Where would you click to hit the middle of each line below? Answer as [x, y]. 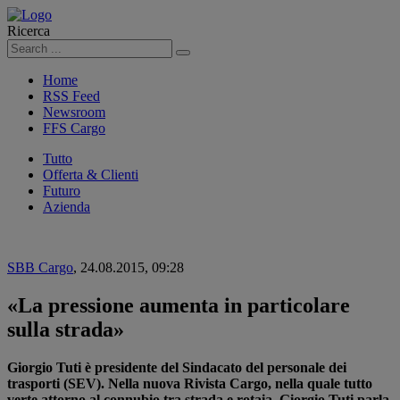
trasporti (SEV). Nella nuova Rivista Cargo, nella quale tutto [190, 383]
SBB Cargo [40, 267]
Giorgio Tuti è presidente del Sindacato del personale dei [177, 367]
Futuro [62, 191]
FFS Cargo [74, 128]
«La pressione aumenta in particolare [179, 305]
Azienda [67, 207]
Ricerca [29, 31]
